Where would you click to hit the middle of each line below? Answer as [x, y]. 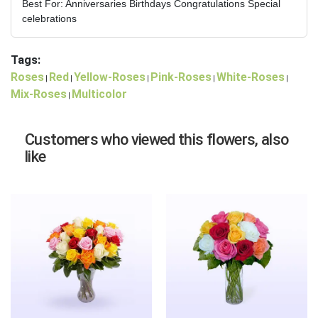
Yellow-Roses [110, 77]
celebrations [49, 19]
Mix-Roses [39, 94]
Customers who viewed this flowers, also [157, 140]
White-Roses [251, 77]
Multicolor [99, 94]
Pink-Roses [181, 77]
